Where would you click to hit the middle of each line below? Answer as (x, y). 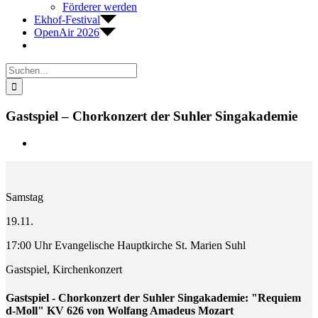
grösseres (54, 155)
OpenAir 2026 (67, 32)
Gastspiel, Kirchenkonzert (64, 270)
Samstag (25, 197)
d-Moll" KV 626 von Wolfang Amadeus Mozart (120, 310)
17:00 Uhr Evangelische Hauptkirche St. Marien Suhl (126, 246)
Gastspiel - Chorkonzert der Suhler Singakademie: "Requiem (154, 297)
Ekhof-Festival (67, 20)
